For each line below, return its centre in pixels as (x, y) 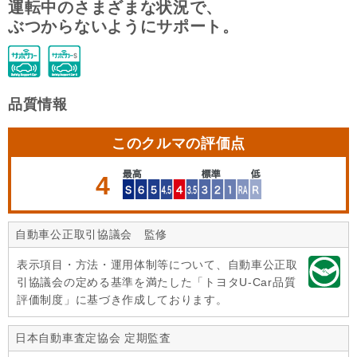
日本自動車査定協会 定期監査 (93, 338)
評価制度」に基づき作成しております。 (122, 300)
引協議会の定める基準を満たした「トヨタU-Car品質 (157, 282)
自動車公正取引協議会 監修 (92, 235)
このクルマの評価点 (178, 144)
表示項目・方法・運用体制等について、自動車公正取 (157, 265)
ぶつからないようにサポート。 (124, 27)
